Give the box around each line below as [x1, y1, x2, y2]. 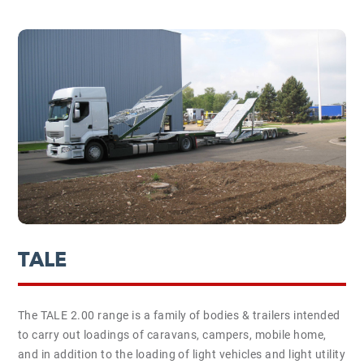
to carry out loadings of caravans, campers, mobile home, [17, 328, 327, 341]
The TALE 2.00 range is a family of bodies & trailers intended [17, 309, 340, 322]
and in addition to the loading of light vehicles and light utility [17, 348, 346, 361]
